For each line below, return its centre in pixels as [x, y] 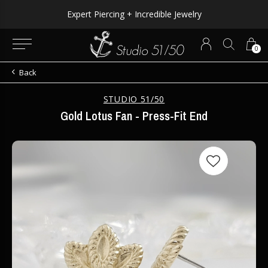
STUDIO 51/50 [134, 99]
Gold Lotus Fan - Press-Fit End [134, 116]
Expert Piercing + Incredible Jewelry [134, 14]
